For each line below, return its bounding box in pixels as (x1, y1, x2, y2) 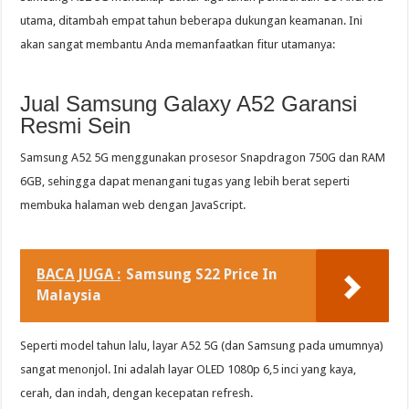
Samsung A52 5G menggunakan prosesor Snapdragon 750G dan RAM (20, 151, 386, 165)
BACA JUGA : (37, 266, 121, 284)
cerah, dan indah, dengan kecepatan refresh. (20, 386, 254, 401)
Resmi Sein (20, 113, 131, 139)
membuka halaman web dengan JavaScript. (20, 198, 246, 213)
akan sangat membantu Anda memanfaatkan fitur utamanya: (20, 37, 336, 52)
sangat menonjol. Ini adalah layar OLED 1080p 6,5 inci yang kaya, (20, 362, 357, 377)
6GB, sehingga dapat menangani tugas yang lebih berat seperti (20, 174, 351, 189)
